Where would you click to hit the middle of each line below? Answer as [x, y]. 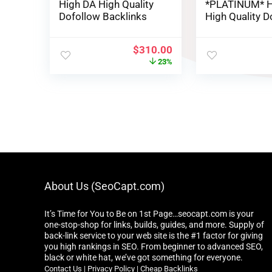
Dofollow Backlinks [103, 16]
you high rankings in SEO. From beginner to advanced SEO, [153, 247]
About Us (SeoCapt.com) [104, 186]
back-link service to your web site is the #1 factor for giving [153, 236]
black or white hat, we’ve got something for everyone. [143, 258]
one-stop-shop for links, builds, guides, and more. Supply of [154, 225]
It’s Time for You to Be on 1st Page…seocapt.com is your [149, 214]
